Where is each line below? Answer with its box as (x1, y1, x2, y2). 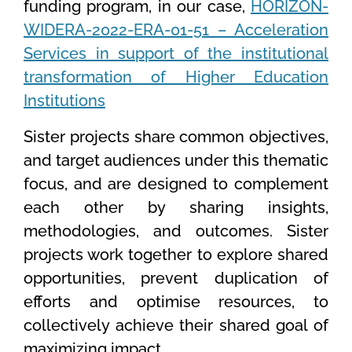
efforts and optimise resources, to (24, 292, 328, 312)
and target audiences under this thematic (24, 151, 328, 170)
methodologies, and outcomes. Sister (24, 222, 328, 241)
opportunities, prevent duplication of (24, 269, 328, 288)
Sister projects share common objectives (24, 127, 325, 147)
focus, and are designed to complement (24, 174, 328, 194)
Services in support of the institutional (24, 44, 328, 64)
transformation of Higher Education (24, 68, 328, 87)
